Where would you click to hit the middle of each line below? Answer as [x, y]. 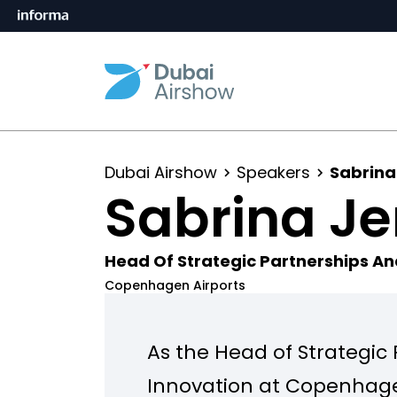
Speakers [273, 172]
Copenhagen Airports [175, 285]
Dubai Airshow [161, 172]
